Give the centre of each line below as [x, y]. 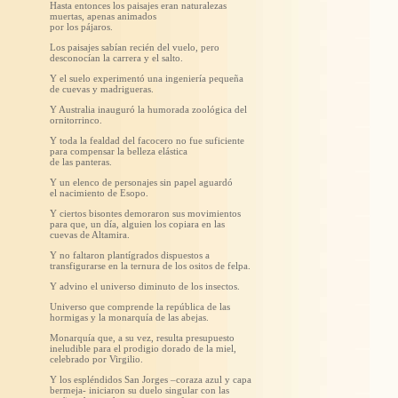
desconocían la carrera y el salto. [116, 57]
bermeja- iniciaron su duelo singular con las [139, 390]
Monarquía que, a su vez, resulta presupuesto [142, 337]
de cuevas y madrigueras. [102, 88]
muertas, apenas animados [103, 16]
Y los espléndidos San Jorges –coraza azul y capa [151, 379]
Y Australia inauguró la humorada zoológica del [148, 109]
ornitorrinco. [76, 119]
